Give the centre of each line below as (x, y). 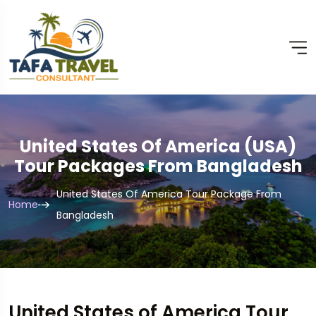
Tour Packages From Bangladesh (158, 166)
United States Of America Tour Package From (169, 194)
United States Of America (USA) (158, 146)
